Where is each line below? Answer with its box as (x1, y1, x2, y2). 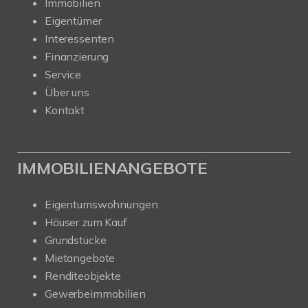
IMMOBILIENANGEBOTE (17, 157, 208, 179)
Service (45, 67, 81, 82)
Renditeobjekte (45, 269, 121, 283)
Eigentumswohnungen (45, 197, 158, 212)
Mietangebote (45, 251, 115, 265)
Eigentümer (45, 14, 102, 28)
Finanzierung (45, 49, 109, 64)
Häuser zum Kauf (45, 215, 127, 230)
